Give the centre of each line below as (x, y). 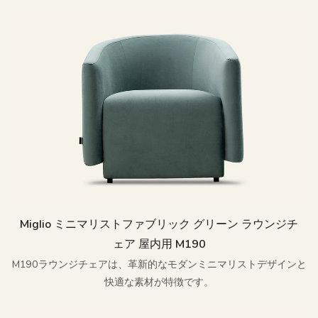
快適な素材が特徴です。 (159, 283)
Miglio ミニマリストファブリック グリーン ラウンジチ (159, 224)
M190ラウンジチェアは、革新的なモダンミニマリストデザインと (159, 265)
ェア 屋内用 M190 (159, 244)
